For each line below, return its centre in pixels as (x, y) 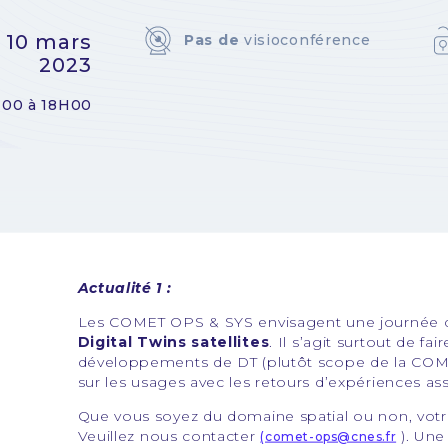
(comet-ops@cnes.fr (328, 436)
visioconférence (305, 39)
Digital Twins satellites (173, 341)
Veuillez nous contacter (169, 435)
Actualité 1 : (124, 287)
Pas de (212, 39)
